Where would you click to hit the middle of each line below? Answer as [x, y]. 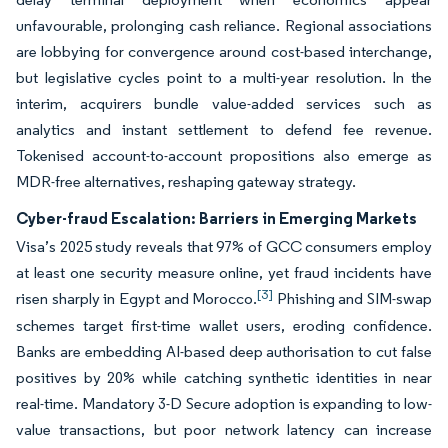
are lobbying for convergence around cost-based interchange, [224, 51]
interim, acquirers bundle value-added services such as [224, 103]
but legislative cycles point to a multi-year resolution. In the [224, 77]
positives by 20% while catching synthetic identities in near [224, 377]
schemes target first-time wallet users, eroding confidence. [224, 325]
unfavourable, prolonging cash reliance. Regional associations [224, 25]
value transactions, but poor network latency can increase [224, 429]
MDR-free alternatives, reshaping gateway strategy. [186, 181]
